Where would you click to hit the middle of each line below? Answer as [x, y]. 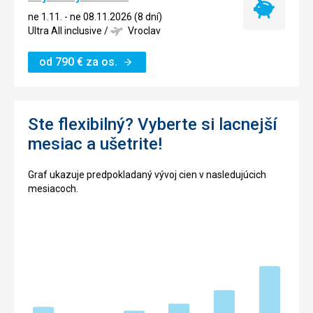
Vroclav [144, 30]
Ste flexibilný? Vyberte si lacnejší [153, 124]
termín [278, 29]
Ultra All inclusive [65, 30]
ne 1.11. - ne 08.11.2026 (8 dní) [95, 16]
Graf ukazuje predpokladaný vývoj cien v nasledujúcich [147, 174]
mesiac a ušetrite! [95, 144]
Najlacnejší [286, 15]
